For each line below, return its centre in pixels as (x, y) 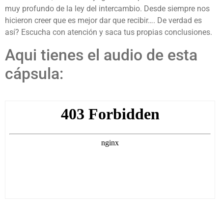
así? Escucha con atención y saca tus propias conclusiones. (109, 32)
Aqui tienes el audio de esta (101, 55)
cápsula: (34, 73)
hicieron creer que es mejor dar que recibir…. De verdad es (103, 21)
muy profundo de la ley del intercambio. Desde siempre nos (107, 9)
